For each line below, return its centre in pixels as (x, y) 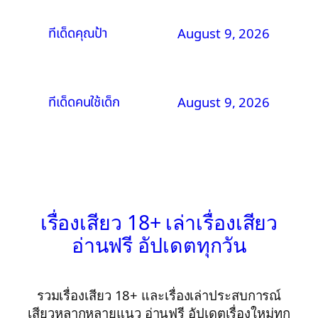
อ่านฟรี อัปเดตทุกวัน (159, 245)
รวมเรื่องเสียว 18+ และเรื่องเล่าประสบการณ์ (159, 295)
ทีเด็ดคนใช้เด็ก (84, 102)
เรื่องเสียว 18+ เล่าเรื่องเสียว (159, 223)
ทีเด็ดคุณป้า (78, 33)
